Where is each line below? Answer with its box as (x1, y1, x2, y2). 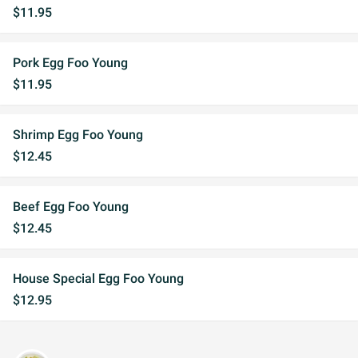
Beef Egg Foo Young (13, 199, 129, 214)
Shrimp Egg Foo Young (13, 127, 143, 142)
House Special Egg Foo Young (13, 271, 184, 286)
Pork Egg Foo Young (13, 55, 128, 70)
